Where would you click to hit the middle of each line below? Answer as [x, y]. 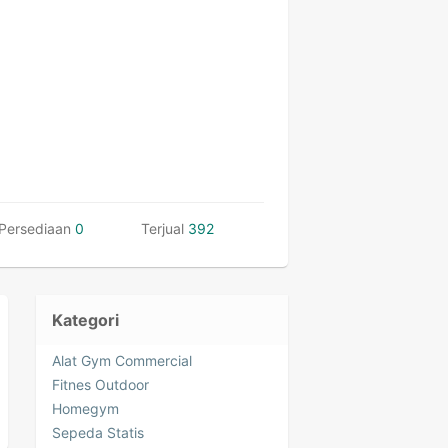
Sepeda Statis [98, 432]
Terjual [162, 228]
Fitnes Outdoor [100, 384]
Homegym [85, 408]
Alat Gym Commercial [122, 360]
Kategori [85, 320]
